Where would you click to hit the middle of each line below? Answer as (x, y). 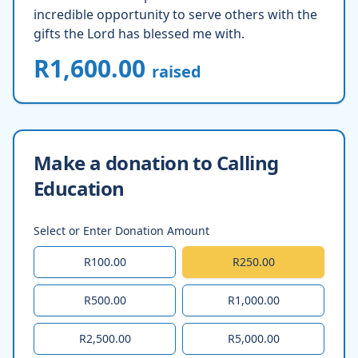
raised (177, 71)
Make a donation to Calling (156, 162)
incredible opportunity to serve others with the (175, 14)
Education (79, 188)
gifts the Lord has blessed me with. (139, 33)
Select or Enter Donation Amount (121, 230)
